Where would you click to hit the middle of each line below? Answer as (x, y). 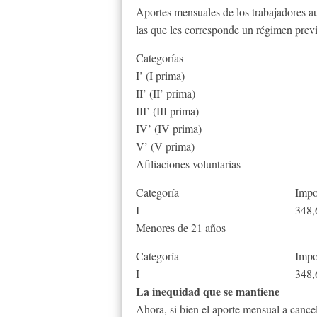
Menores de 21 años (181, 227)
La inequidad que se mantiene (208, 291)
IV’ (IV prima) (169, 128)
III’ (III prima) (167, 111)
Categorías (160, 58)
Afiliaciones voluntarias (188, 164)
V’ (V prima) (165, 146)
